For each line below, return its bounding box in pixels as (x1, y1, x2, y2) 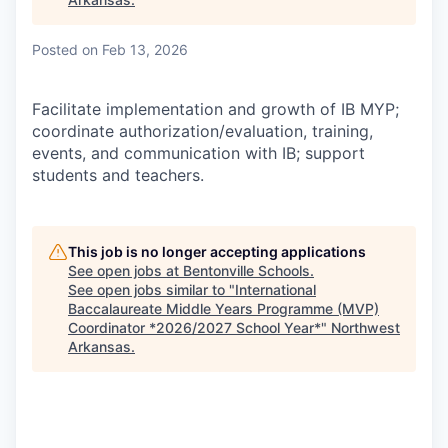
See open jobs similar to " (68, 281, 235, 298)
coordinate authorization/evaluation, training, (32, 121, 373, 141)
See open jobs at (68, 262, 183, 279)
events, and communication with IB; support (32, 143, 365, 163)
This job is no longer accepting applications (68, 243, 366, 260)
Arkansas (68, 338, 131, 355)
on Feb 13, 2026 (82, 41, 188, 58)
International (235, 281, 316, 298)
